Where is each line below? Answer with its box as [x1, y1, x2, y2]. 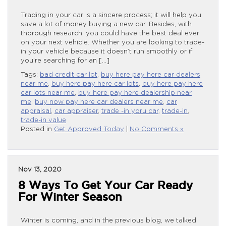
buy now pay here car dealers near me [35, 98, 163, 105]
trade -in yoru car [101, 107, 158, 115]
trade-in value [21, 117, 66, 124]
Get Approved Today [54, 126, 124, 133]
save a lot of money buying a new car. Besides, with [21, 21, 192, 28]
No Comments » [130, 126, 184, 133]
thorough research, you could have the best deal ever [21, 30, 199, 37]
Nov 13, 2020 [18, 166, 62, 173]
